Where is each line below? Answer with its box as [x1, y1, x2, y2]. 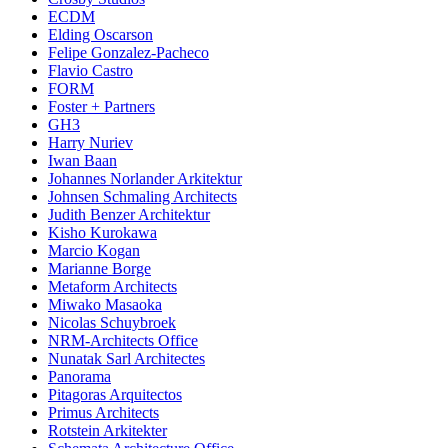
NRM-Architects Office [48, 332, 198, 350]
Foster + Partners [48, 98, 155, 116]
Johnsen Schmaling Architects [48, 188, 237, 206]
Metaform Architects [48, 278, 177, 296]
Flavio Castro [48, 62, 133, 80]
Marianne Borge [48, 260, 151, 278]
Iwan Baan [48, 152, 117, 170]
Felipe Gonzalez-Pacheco [48, 44, 209, 62]
